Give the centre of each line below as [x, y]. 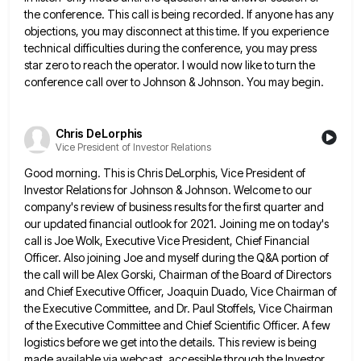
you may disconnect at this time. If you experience [205, 31]
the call [42, 274]
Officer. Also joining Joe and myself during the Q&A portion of [176, 257]
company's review [69, 206]
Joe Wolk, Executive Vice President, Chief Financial [182, 240]
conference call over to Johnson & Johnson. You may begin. [174, 82]
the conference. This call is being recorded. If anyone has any [179, 15]
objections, [52, 31]
